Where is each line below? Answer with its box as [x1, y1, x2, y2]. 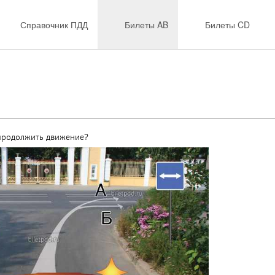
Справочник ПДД [20, 18, 88, 31]
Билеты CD [205, 18, 250, 31]
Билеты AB [125, 18, 168, 31]
